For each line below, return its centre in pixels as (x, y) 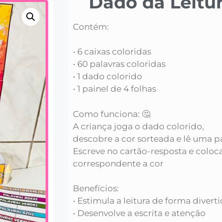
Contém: (91, 27)
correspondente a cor (118, 163)
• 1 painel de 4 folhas (114, 89)
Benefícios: (96, 189)
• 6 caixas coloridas (112, 52)
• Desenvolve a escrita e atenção (139, 213)
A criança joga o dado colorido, (139, 126)
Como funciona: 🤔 (111, 114)
